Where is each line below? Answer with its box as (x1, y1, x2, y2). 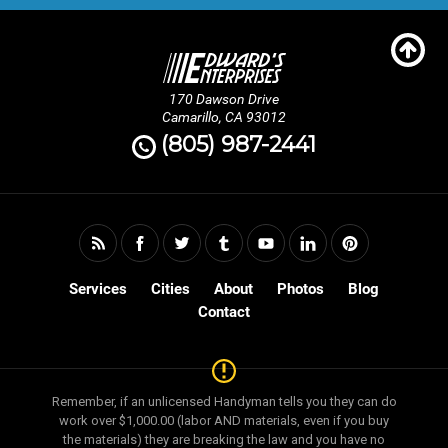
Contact (198, 303, 250, 322)
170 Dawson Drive (169, 91, 279, 108)
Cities (151, 280, 190, 299)
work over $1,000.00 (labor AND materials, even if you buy (59, 413, 389, 429)
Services (69, 280, 127, 299)
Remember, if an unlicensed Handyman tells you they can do (51, 394, 397, 410)
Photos (277, 280, 324, 299)
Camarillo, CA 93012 (162, 109, 286, 126)
